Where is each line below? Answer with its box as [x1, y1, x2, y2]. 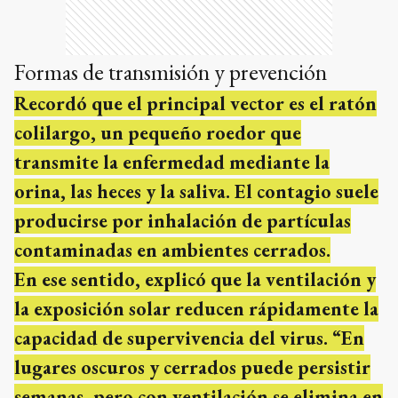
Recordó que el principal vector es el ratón [14, 91, 377, 117]
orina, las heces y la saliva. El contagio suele [14, 179, 378, 205]
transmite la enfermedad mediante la [14, 149, 330, 176]
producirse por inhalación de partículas [14, 208, 351, 235]
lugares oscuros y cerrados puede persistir [14, 354, 370, 381]
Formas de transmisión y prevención [14, 57, 327, 88]
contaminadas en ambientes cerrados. [14, 237, 330, 264]
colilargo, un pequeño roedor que [14, 120, 301, 147]
